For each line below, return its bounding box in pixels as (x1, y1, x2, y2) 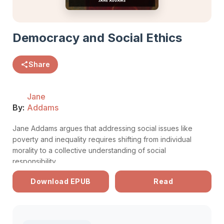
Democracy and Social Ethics (12, 30, 182, 45)
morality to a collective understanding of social (12, 146, 166, 154)
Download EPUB (30, 177, 91, 185)
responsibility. (12, 157, 57, 165)
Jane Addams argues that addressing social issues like (12, 124, 192, 132)
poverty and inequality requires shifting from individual (12, 135, 191, 143)
